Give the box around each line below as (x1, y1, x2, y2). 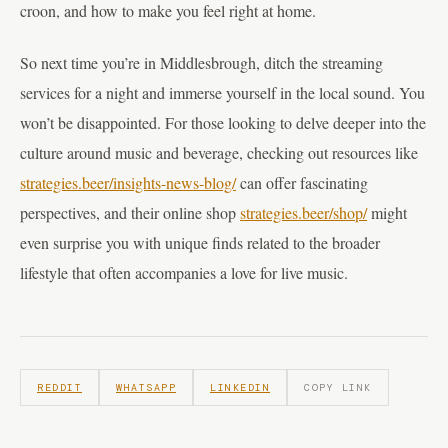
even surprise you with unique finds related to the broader (20, 231, 380, 253)
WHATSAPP (116, 380, 176, 394)
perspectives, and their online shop (20, 201, 240, 223)
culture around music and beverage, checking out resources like (20, 141, 418, 163)
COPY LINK (304, 380, 372, 394)
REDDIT (37, 380, 82, 394)
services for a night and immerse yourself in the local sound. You (20, 81, 425, 103)
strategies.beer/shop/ (240, 201, 367, 223)
